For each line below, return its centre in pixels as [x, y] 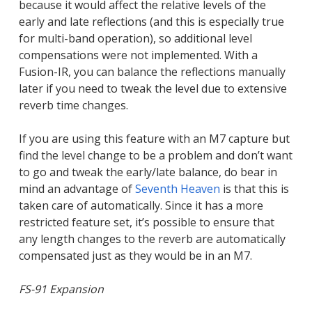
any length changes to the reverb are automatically [152, 239]
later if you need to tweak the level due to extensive [153, 88]
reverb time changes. [73, 105]
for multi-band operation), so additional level [135, 38]
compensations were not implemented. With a [138, 55]
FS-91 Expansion [61, 289]
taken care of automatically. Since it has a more [141, 205]
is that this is [254, 188]
